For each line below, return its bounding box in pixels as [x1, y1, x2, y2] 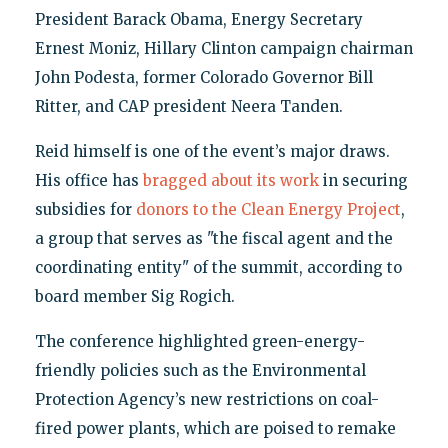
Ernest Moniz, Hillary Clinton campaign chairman [34, 38, 413, 58]
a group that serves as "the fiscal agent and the [34, 228, 393, 248]
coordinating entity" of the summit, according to [34, 257, 402, 277]
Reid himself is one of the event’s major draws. [34, 141, 390, 161]
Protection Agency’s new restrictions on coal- [34, 389, 379, 409]
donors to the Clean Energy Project [135, 199, 401, 219]
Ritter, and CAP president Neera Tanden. [34, 96, 343, 116]
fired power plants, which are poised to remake [34, 418, 396, 438]
